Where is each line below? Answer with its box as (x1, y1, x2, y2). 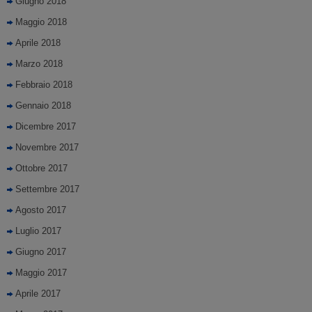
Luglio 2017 (15, 226, 61, 236)
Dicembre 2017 (15, 121, 76, 132)
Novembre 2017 (15, 142, 79, 153)
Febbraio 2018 (15, 79, 72, 90)
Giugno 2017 (15, 247, 66, 257)
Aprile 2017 (15, 288, 61, 299)
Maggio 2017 (15, 267, 67, 278)
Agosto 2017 (15, 205, 66, 215)
